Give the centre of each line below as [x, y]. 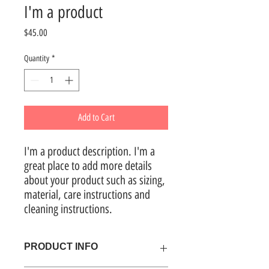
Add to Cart [96, 117]
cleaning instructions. [68, 209]
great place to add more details [88, 166]
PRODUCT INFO [61, 246]
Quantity [37, 59]
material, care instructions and [87, 195]
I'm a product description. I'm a [89, 151]
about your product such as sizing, [95, 180]
